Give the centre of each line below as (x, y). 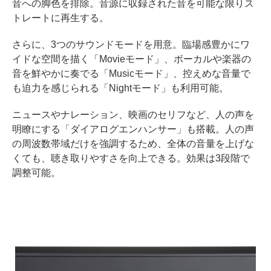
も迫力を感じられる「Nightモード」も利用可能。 (120, 88)
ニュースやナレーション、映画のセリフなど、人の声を (133, 114)
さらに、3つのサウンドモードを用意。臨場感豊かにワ (131, 44)
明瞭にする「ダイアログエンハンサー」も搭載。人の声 (133, 129)
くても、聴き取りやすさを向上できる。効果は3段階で (131, 158)
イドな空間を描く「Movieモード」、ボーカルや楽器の (132, 59)
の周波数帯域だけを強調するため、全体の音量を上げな (133, 143)
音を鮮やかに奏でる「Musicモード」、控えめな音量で (131, 73)
